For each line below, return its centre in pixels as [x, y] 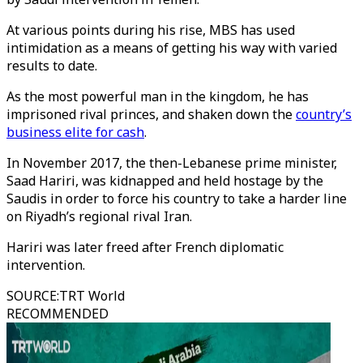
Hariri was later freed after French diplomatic [145, 247]
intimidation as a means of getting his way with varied [172, 48]
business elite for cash [75, 132]
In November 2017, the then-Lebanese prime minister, [172, 163]
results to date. [52, 66]
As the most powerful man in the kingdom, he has [158, 96]
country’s [324, 114]
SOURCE [32, 296]
